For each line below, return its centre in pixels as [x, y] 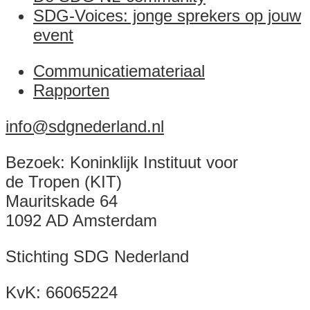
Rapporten [71, 90]
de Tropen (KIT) [64, 181]
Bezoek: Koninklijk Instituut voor [122, 162]
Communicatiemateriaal [119, 71]
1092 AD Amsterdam [81, 220]
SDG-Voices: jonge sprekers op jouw [167, 15]
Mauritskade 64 [62, 201]
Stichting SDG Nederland [97, 256]
